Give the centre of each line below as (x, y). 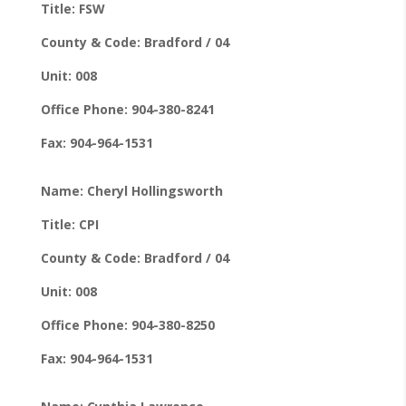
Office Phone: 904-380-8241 (127, 109)
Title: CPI (69, 224)
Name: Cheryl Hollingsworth (131, 190)
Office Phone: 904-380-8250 (127, 324)
